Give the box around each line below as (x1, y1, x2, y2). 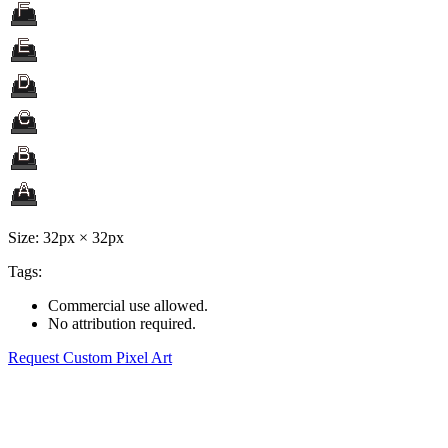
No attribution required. (48, 314, 196, 332)
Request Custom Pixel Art (8, 348, 172, 366)
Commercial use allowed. (48, 296, 208, 314)
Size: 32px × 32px (8, 228, 124, 246)
